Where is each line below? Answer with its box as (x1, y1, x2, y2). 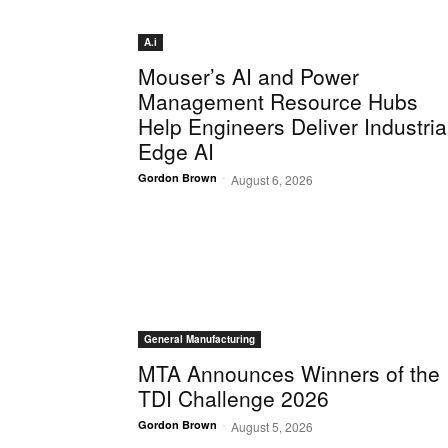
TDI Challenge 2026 (138, 383, 329, 414)
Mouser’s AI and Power (138, 61, 359, 92)
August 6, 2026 (231, 171, 313, 189)
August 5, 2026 (231, 418, 313, 436)
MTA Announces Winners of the (138, 358, 440, 389)
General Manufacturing (144, 332, 255, 347)
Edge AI (138, 136, 214, 167)
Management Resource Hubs (138, 86, 418, 117)
